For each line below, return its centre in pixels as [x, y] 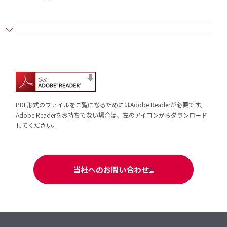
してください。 [37, 125]
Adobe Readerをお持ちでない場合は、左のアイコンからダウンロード [112, 115]
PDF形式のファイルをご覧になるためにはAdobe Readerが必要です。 [111, 105]
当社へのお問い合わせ [111, 169]
